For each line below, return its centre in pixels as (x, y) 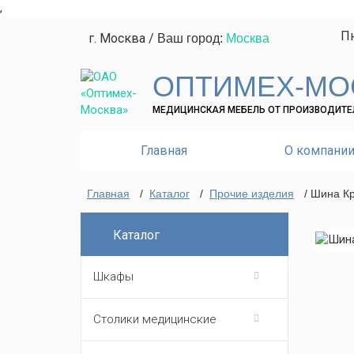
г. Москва (117, 38)
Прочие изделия (252, 194)
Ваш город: (192, 38)
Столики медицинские (155, 319)
